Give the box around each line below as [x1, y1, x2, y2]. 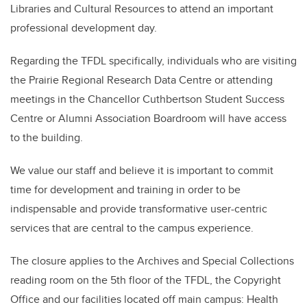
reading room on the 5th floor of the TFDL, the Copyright [10, 272, 281, 288]
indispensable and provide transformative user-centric [10, 201, 267, 217]
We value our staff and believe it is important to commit [10, 162, 273, 179]
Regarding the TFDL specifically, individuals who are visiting [10, 53, 297, 69]
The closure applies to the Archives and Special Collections [10, 253, 294, 269]
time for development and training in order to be [10, 182, 241, 198]
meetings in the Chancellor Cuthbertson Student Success [10, 91, 284, 108]
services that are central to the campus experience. [10, 220, 256, 236]
